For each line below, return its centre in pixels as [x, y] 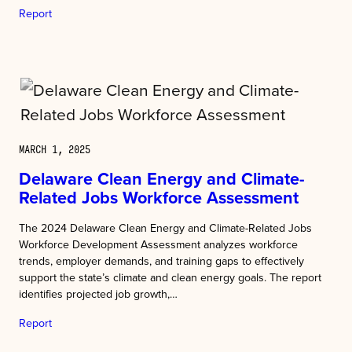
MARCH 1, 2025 [55, 149]
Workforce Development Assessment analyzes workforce [158, 245]
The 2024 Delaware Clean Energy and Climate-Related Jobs [165, 228]
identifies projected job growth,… [98, 294]
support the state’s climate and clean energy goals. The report [170, 278]
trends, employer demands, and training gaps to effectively [161, 261]
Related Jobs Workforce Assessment [159, 198]
